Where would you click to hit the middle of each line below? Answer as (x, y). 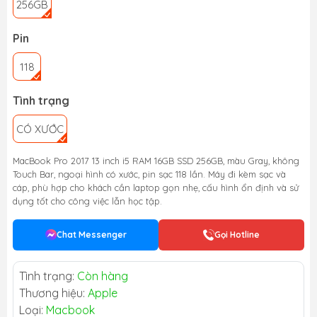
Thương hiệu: (53, 293)
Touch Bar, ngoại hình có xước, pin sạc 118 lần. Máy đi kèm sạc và (149, 174)
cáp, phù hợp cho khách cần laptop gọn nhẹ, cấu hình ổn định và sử (156, 187)
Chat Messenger (91, 234)
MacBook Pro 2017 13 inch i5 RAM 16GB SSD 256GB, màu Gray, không (156, 160)
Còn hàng (103, 276)
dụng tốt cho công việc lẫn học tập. (87, 201)
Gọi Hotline (237, 234)
